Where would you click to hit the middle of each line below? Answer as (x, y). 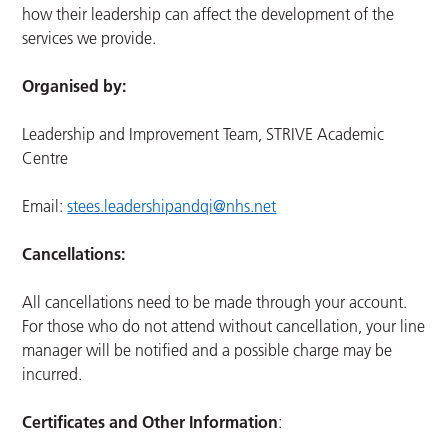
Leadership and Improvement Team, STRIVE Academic (203, 134)
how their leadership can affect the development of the (208, 14)
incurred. (52, 374)
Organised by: (74, 86)
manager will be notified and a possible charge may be (207, 350)
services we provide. (89, 38)
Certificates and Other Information (150, 422)
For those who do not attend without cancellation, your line (224, 326)
